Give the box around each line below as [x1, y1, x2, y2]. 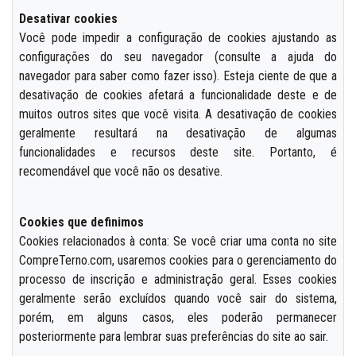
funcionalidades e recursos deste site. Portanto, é [19, 144, 337, 160]
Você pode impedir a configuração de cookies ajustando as [19, 29, 337, 45]
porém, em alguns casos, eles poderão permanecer [19, 309, 337, 325]
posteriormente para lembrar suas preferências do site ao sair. [19, 328, 328, 344]
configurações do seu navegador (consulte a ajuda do [19, 48, 337, 64]
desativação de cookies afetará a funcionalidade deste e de [19, 87, 337, 103]
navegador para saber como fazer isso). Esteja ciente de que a [19, 68, 337, 83]
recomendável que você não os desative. [19, 163, 222, 179]
